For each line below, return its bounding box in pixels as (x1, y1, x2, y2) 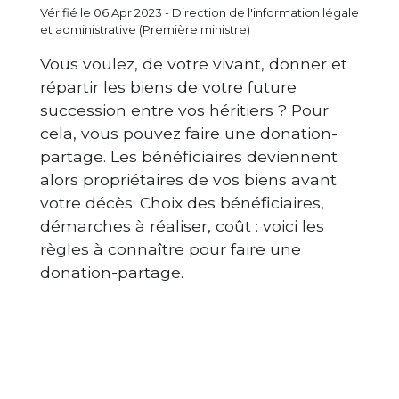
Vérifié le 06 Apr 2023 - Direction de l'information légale (40, 5, 359, 20)
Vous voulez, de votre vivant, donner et (40, 54, 347, 73)
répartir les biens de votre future (40, 77, 297, 96)
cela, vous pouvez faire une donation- (40, 124, 338, 142)
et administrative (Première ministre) (40, 22, 250, 37)
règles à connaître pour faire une (40, 240, 301, 258)
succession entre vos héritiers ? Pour (40, 101, 329, 119)
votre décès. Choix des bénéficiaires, (40, 193, 324, 212)
